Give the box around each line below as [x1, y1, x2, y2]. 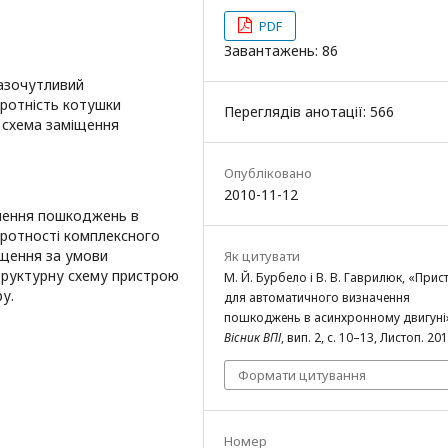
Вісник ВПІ [224, 328, 281, 346]
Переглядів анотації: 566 [224, 101, 394, 121]
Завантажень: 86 [224, 40, 338, 60]
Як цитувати [224, 246, 300, 265]
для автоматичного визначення [224, 288, 410, 306]
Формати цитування [238, 365, 366, 384]
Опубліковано [224, 163, 312, 182]
